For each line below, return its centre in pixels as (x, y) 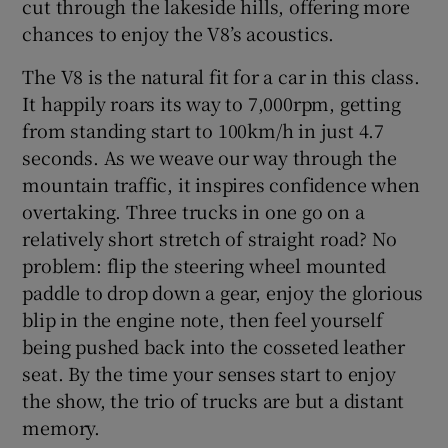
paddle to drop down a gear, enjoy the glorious (223, 291)
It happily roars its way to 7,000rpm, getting (211, 102)
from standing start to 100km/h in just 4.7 (203, 129)
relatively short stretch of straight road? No (209, 237)
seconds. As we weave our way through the (209, 156)
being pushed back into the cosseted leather (213, 345)
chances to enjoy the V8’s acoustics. (178, 32)
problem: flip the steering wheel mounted (204, 264)
